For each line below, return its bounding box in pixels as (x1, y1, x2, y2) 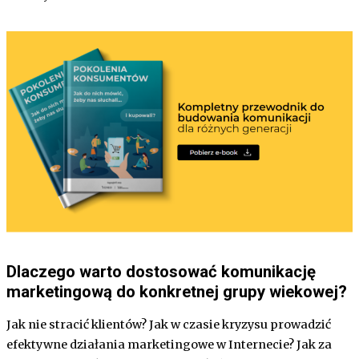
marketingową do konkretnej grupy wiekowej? (6, 282, 347, 302)
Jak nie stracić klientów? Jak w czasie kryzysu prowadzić (6, 317, 331, 333)
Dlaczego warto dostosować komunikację (6, 262, 316, 282)
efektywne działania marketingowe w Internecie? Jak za (6, 337, 332, 353)
